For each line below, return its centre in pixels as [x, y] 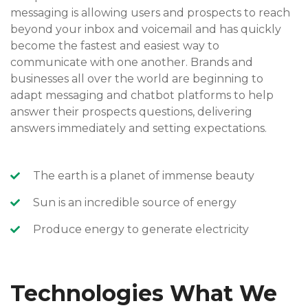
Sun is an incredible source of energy [134, 203]
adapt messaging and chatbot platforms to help [142, 96]
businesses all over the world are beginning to [137, 79]
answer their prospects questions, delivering [131, 112]
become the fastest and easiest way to [115, 46]
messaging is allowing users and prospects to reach [150, 13]
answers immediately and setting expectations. [139, 129]
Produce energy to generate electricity [141, 230]
